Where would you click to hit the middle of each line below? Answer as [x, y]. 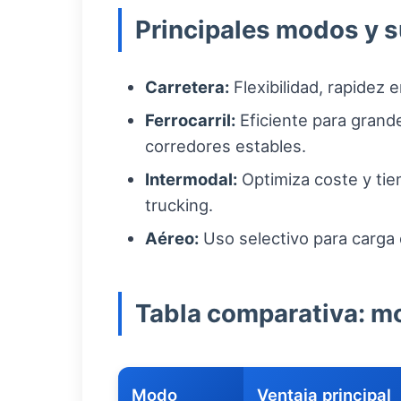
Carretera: [187, 87]
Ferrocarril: [190, 120]
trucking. [179, 205]
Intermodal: [191, 179]
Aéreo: [172, 238]
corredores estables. [226, 146]
